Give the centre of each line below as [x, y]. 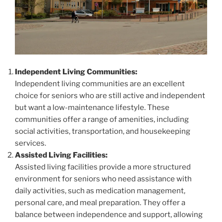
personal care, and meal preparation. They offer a [100, 202]
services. [30, 143]
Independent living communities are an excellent [100, 83]
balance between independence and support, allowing [109, 214]
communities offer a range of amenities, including [102, 119]
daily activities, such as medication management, [100, 191]
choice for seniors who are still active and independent [110, 95]
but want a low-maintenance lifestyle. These [92, 107]
